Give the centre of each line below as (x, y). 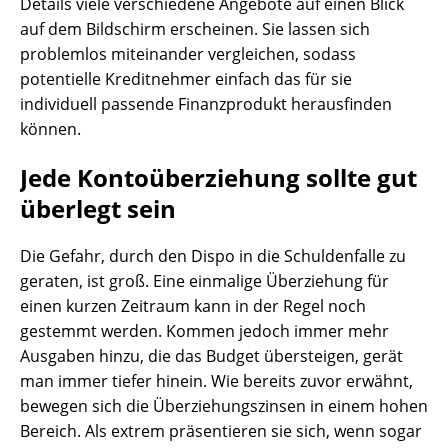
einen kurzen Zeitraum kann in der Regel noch (193, 306)
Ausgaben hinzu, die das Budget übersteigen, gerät (211, 356)
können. (50, 129)
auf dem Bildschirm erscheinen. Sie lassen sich (195, 29)
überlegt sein (98, 209)
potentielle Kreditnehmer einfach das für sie (186, 79)
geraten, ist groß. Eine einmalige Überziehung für (204, 281)
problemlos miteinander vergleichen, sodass (188, 54)
